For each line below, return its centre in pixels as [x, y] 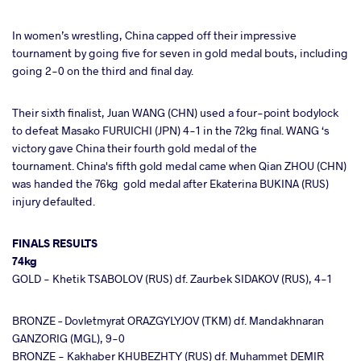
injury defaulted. [54, 201]
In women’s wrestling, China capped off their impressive [154, 35]
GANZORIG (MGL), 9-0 [68, 338]
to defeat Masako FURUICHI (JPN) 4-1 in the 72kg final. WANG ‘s [171, 131]
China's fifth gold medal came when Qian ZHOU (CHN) [212, 166]
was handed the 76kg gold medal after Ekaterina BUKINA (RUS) [170, 184]
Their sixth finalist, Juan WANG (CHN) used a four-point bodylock [175, 113]
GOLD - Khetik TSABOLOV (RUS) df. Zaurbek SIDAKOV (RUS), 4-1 [172, 279]
